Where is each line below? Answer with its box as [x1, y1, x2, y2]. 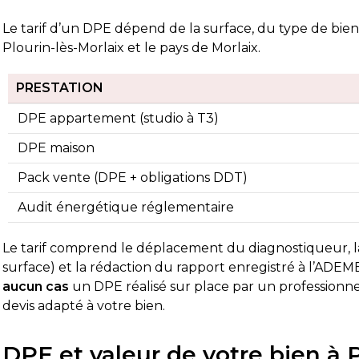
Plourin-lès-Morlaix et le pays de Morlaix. [2, 40, 261, 55]
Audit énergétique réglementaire [18, 200, 235, 215]
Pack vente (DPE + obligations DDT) [18, 170, 248, 185]
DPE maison [18, 140, 95, 155]
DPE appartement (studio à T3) [18, 111, 220, 126]
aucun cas [2, 279, 70, 294]
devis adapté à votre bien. [2, 298, 166, 313]
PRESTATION [16, 80, 104, 95]
